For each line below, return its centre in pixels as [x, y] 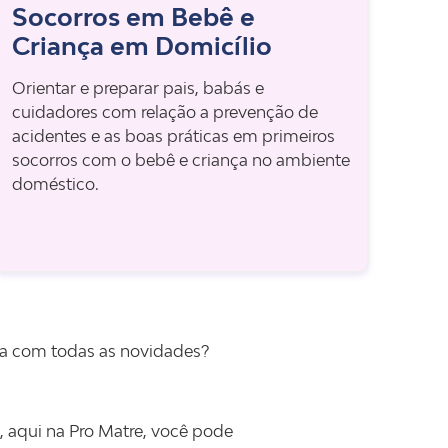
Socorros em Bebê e [133, 16]
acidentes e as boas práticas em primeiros [173, 136]
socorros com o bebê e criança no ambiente [180, 160]
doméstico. [55, 184]
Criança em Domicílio [141, 45]
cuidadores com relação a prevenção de [164, 112]
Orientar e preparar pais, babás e [137, 88]
